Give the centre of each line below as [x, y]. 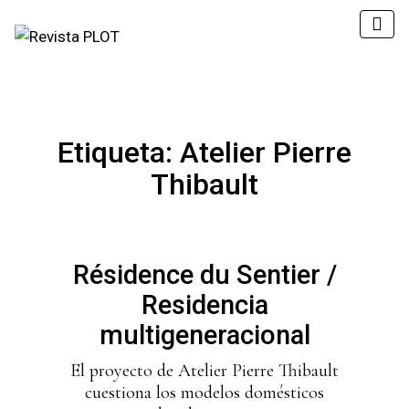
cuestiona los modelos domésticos [204, 393]
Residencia [204, 305]
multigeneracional [204, 335]
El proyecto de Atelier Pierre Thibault [204, 371]
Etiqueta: [119, 152]
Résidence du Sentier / [204, 275]
